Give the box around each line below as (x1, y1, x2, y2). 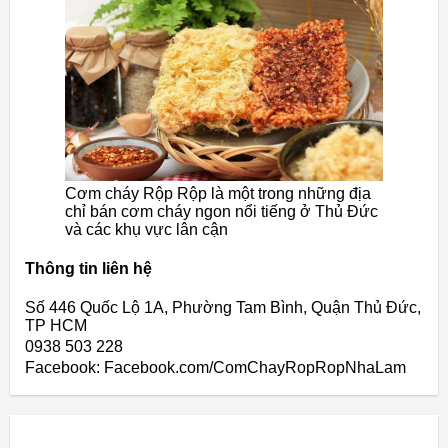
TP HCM (25, 317, 87, 335)
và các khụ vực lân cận (65, 220, 228, 238)
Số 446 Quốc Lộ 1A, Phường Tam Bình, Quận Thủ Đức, (25, 299, 421, 317)
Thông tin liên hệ (25, 260, 152, 278)
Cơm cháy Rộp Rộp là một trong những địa (65, 184, 371, 202)
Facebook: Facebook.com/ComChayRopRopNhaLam (25, 359, 406, 377)
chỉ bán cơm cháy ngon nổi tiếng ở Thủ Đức (65, 202, 378, 220)
